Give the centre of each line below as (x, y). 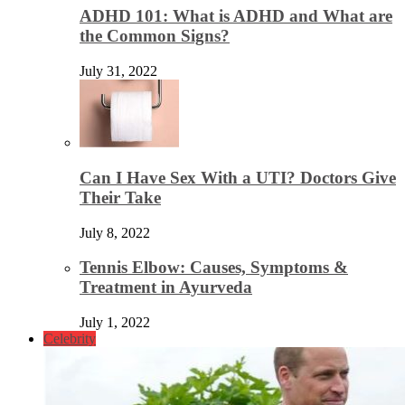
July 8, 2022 (115, 232)
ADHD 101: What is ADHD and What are (236, 16)
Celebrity (70, 339)
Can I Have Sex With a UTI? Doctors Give (238, 177)
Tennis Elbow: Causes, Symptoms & (214, 268)
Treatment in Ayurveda (166, 287)
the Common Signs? (155, 36)
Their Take (120, 197)
